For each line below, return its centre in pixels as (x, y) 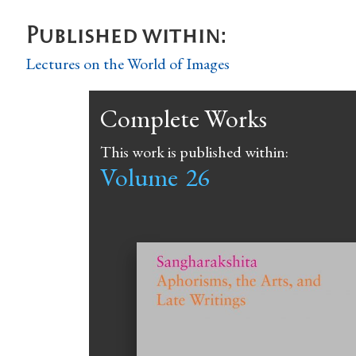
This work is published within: (194, 151)
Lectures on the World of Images (128, 63)
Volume (139, 177)
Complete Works (184, 118)
